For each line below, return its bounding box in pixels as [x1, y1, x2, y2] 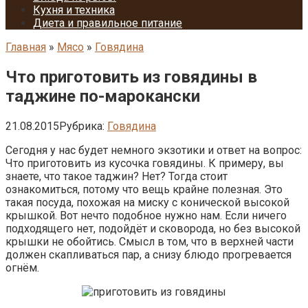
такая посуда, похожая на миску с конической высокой [5, 195, 289, 209]
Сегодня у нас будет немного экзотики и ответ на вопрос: [5, 143, 302, 157]
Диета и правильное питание [33, 16, 182, 30]
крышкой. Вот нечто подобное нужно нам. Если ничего [5, 208, 287, 222]
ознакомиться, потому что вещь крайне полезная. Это [5, 182, 283, 196]
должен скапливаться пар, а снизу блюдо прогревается [5, 247, 291, 261]
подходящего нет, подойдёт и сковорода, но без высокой [5, 221, 300, 235]
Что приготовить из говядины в [5, 67, 257, 87]
